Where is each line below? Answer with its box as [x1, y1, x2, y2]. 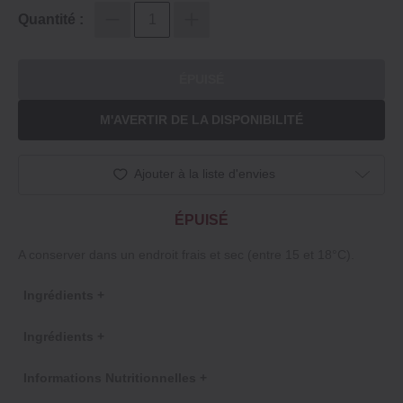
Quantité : [18, 12, 84, 27]
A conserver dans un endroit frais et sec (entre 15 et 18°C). [18, 246, 354, 262]
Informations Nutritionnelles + [23, 370, 207, 385]
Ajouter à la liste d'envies [134, 166, 275, 181]
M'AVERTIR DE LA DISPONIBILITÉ [100, 112, 303, 128]
